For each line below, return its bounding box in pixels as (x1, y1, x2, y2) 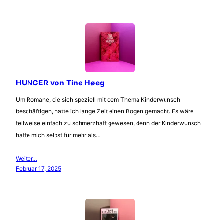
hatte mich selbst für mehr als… (16, 131, 101, 138)
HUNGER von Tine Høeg (16, 78, 105, 87)
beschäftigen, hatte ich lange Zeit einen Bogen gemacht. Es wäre (16, 107, 193, 115)
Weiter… (16, 154, 37, 162)
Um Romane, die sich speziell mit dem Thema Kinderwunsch (16, 95, 180, 103)
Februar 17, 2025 (16, 165, 61, 172)
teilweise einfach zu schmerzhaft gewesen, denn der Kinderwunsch (16, 119, 201, 127)
